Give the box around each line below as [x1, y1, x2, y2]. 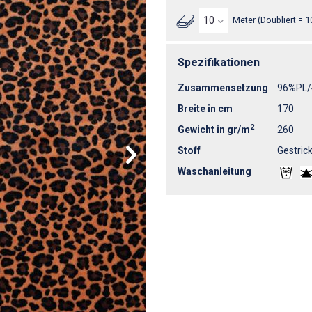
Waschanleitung [178, 165, 251, 177]
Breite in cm [178, 102, 233, 114]
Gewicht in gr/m [178, 123, 250, 135]
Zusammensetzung [178, 81, 268, 93]
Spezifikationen [178, 55, 260, 69]
